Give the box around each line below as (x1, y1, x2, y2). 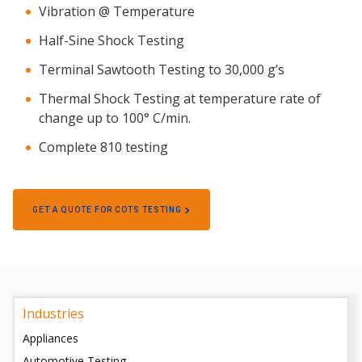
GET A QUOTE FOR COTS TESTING (32, 205, 184, 215)
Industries (23, 305, 84, 323)
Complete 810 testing (39, 138, 168, 157)
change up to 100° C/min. (39, 109, 191, 128)
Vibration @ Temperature (39, 2, 195, 21)
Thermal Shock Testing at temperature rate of (39, 90, 321, 108)
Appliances (23, 330, 78, 347)
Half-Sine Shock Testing (39, 32, 184, 50)
